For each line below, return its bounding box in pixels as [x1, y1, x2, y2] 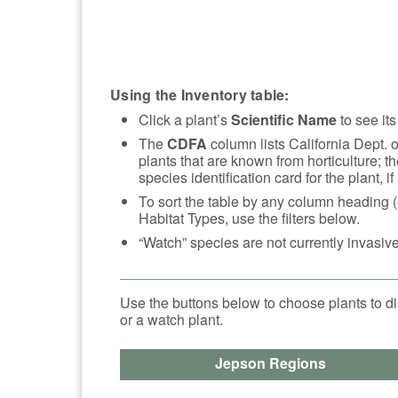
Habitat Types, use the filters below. [139, 207, 360, 228]
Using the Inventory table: [110, 84, 290, 105]
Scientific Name [231, 108, 337, 130]
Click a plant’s [139, 108, 231, 130]
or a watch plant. [119, 308, 223, 330]
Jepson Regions [215, 352, 327, 373]
